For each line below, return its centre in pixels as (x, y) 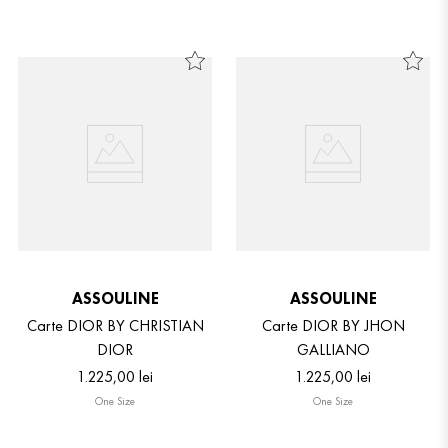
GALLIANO (333, 349)
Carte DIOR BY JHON (333, 325)
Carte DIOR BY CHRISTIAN (115, 325)
